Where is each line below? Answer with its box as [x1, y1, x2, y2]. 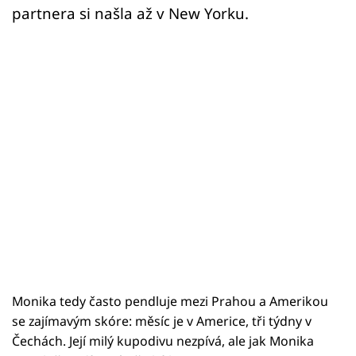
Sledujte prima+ [24, 71, 145, 91]
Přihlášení [36, 119, 115, 140]
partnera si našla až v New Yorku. [12, 2, 249, 23]
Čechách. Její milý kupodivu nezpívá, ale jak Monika [12, 331, 314, 350]
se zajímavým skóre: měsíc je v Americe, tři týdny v [12, 311, 311, 330]
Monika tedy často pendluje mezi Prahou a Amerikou [12, 292, 328, 310]
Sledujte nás [12, 180, 81, 197]
